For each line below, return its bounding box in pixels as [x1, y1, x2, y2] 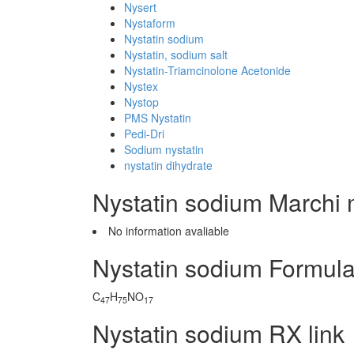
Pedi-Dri [124, 126, 164, 141]
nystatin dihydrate [124, 157, 213, 173]
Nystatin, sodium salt [124, 47, 228, 62]
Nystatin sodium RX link [92, 316, 345, 350]
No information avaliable [108, 223, 229, 239]
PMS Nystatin [124, 110, 191, 126]
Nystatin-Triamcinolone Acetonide [124, 62, 291, 78]
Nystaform [124, 15, 175, 31]
